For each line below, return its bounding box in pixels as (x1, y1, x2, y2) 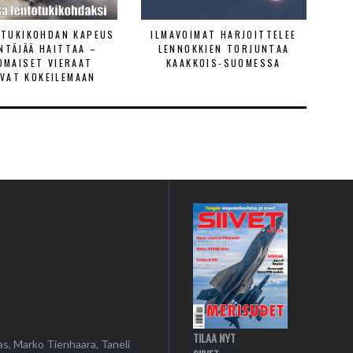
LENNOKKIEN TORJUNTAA (158, 42, 290, 55)
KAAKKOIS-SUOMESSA (166, 56, 281, 69)
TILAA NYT (193, 329, 236, 346)
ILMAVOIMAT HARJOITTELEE (150, 28, 297, 41)
